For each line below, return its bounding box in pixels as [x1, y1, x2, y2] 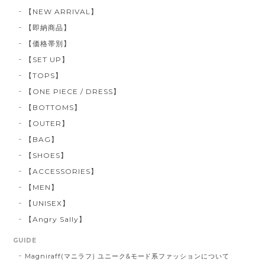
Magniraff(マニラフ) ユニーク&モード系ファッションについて [25, 251, 230, 260]
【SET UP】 [25, 54, 70, 64]
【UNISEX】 [25, 198, 70, 208]
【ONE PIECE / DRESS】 [25, 86, 121, 96]
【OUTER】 [25, 118, 70, 128]
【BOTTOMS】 [25, 102, 82, 112]
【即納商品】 [25, 22, 72, 32]
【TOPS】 [25, 70, 63, 80]
